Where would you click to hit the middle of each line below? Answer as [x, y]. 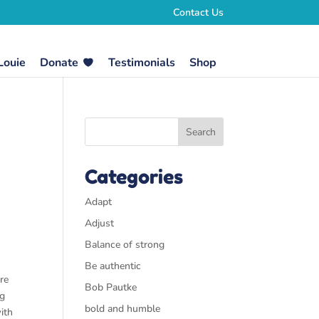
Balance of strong [125, 245]
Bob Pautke [111, 287]
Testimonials [141, 63]
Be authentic [113, 266]
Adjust [100, 223]
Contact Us [198, 12]
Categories [134, 177]
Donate [59, 63]
